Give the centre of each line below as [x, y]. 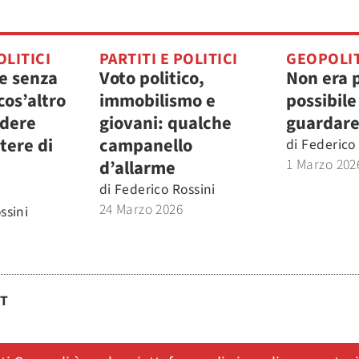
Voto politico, [151, 79]
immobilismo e [157, 101]
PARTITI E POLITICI [168, 60]
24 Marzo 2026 [141, 210]
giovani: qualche [165, 124]
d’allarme [137, 169]
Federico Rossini [165, 190]
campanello [145, 146]
